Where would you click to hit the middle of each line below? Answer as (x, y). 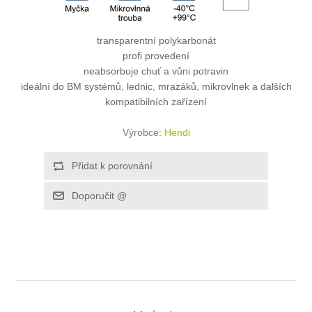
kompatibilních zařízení (156, 102)
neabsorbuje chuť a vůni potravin (156, 71)
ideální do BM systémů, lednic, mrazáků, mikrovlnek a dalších (156, 87)
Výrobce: (142, 133)
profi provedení (156, 56)
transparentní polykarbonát (156, 41)
